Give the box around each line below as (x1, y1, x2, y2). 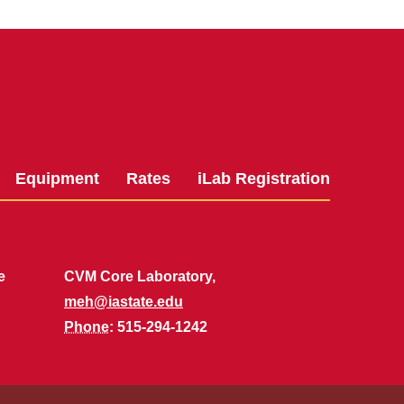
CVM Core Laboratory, (64, 269, 216, 284)
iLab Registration (197, 170, 330, 188)
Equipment (15, 170, 99, 188)
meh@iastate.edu (64, 294, 183, 309)
